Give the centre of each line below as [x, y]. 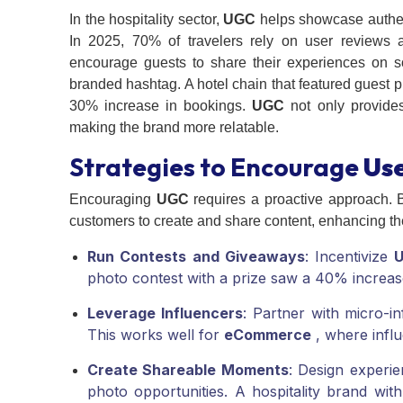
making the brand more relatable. [174, 128]
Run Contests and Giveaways [196, 257]
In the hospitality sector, [147, 20]
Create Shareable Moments [188, 370]
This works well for [156, 335]
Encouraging [113, 200]
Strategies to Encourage [216, 167]
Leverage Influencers [165, 313]
